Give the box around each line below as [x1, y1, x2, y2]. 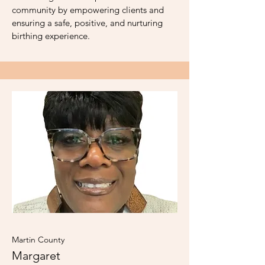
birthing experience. [12, 30, 90, 41]
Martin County [12, 234, 64, 245]
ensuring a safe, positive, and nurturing [12, 17, 163, 28]
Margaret [12, 248, 60, 263]
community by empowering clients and [12, 4, 164, 15]
